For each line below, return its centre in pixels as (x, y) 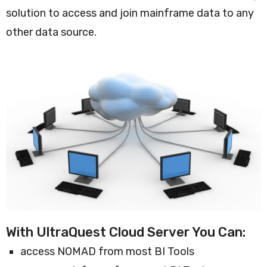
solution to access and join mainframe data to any (130, 13)
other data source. (51, 32)
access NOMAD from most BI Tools (107, 251)
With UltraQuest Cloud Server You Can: (126, 232)
